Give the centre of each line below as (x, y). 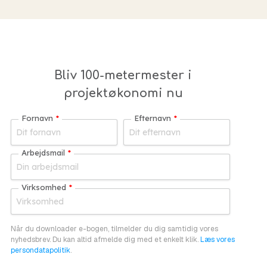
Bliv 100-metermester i (123, 75)
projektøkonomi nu (123, 93)
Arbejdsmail (43, 153)
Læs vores (216, 240)
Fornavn (37, 118)
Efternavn (152, 118)
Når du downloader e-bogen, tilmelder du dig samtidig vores (114, 229)
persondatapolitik (40, 250)
